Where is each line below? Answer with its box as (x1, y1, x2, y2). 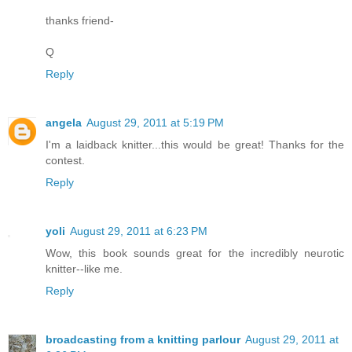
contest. (46, 153, 85, 167)
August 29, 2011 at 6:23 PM (70, 224, 207, 237)
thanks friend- (46, 13, 114, 27)
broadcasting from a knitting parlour (46, 332, 240, 346)
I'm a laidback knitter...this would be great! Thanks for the (46, 137, 344, 151)
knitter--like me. (46, 262, 123, 275)
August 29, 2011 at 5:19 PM (86, 115, 224, 129)
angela (46, 115, 82, 129)
